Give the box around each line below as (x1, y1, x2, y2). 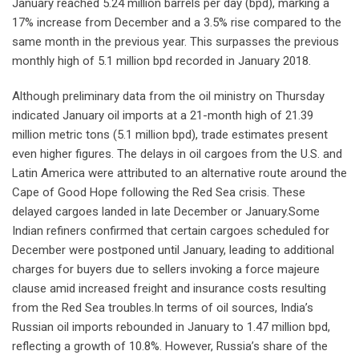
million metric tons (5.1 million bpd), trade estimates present (12, 127, 328, 142)
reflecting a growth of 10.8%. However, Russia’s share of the (12, 338, 328, 353)
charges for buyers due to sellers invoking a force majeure (12, 261, 320, 276)
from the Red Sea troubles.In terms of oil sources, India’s (12, 300, 313, 315)
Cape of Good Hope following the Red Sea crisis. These (12, 184, 305, 200)
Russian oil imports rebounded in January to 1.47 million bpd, (12, 319, 330, 334)
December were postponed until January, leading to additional (12, 242, 334, 257)
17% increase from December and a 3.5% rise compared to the (12, 14, 341, 30)
